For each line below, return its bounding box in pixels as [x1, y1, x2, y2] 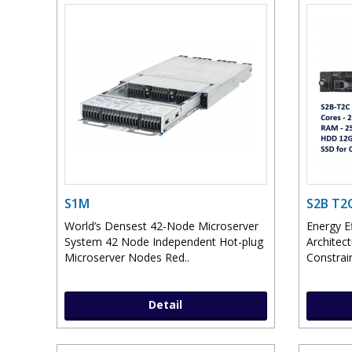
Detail [148, 297, 183, 313]
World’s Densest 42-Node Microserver [64, 218, 258, 234]
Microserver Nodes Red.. [64, 250, 189, 266]
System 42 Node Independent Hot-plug [64, 234, 263, 250]
